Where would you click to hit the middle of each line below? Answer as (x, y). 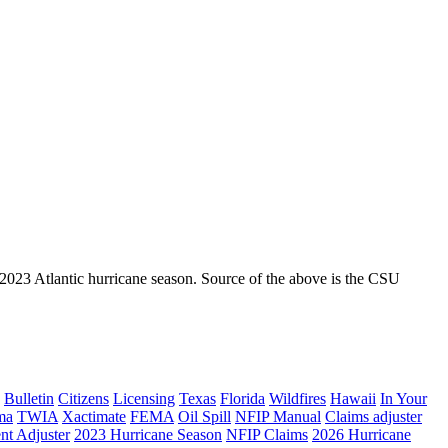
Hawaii (353, 399)
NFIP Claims (267, 435)
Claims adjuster (373, 417)
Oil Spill (204, 417)
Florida (242, 399)
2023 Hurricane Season (148, 435)
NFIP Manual (278, 417)
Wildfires (297, 399)
